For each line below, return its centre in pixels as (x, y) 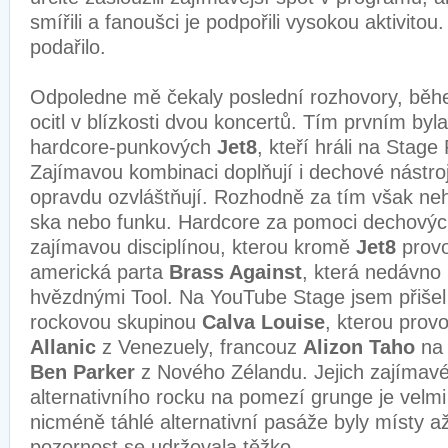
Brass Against (235, 272)
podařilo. (68, 47)
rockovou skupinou (116, 322)
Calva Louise (263, 322)
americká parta (99, 272)
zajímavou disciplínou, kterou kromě (193, 247)
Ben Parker (85, 372)
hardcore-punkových (123, 147)
